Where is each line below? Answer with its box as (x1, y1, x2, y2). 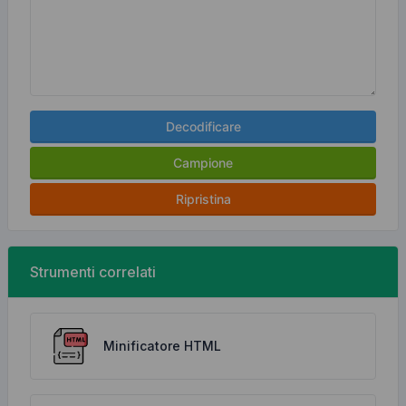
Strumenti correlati (30, 263, 156, 281)
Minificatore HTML (103, 338, 221, 353)
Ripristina (175, 191, 231, 207)
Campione (173, 155, 233, 170)
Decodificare (165, 119, 241, 134)
